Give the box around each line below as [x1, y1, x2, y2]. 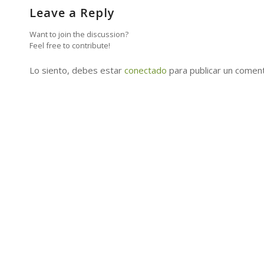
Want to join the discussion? [29, 28, 128, 39]
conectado [124, 64, 167, 76]
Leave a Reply [29, 4, 115, 21]
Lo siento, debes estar [29, 64, 124, 76]
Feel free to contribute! [29, 39, 110, 51]
